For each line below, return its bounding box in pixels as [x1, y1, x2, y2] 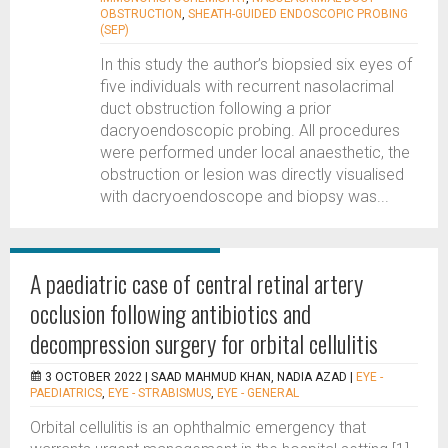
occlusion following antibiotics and [30, 295, 311, 331]
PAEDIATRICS [30, 386, 102, 400]
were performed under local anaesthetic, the [100, 143, 410, 162]
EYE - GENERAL [217, 386, 299, 400]
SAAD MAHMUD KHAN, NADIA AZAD [151, 370, 347, 384]
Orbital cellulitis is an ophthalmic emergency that [30, 418, 366, 437]
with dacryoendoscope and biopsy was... [100, 187, 389, 206]
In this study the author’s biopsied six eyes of [100, 55, 412, 74]
